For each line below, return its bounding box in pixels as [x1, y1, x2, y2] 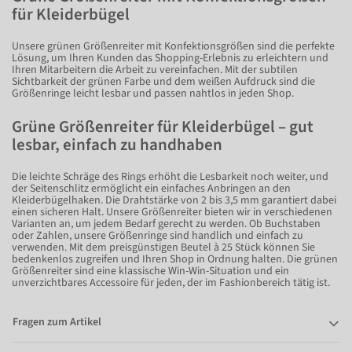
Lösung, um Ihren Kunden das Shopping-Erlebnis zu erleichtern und [12, 49, 328, 66]
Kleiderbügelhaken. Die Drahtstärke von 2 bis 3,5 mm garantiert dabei [12, 192, 336, 208]
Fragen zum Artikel [13, 313, 101, 330]
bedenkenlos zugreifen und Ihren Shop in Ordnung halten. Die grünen [12, 251, 338, 267]
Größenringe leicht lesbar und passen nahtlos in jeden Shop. [12, 85, 294, 101]
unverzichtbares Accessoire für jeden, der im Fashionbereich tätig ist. [12, 274, 330, 291]
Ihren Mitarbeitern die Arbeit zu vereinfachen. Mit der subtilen [12, 61, 298, 78]
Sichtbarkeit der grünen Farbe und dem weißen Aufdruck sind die [12, 73, 315, 90]
